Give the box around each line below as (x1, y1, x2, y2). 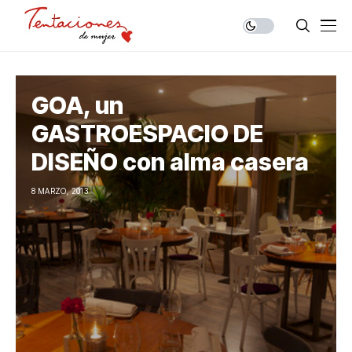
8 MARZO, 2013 (31, 186, 89, 196)
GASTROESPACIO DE (31, 119, 263, 148)
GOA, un (31, 91, 123, 119)
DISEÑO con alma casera (31, 148, 309, 176)
